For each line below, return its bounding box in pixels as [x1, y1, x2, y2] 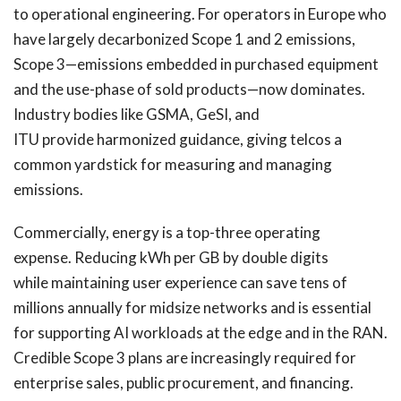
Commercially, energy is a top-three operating [13, 223, 320, 243]
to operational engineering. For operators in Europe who [13, 4, 387, 24]
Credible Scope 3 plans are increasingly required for [13, 348, 356, 368]
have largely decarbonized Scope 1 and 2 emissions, [13, 30, 355, 49]
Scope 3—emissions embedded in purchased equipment [13, 55, 379, 74]
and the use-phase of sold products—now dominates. [13, 80, 365, 99]
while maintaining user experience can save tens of [13, 273, 347, 293]
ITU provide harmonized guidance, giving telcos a [13, 130, 342, 149]
